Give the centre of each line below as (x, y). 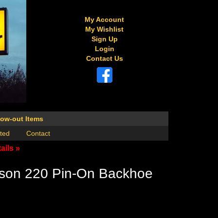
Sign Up (104, 39)
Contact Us (104, 58)
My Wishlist (105, 29)
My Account (105, 19)
